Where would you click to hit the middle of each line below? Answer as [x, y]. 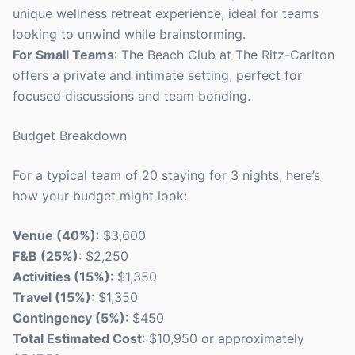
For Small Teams [63, 55]
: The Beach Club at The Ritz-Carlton [224, 55]
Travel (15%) [52, 297]
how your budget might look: [100, 196]
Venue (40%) [54, 235]
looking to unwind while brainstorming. [129, 34]
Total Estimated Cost [77, 338]
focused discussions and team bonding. [132, 96]
